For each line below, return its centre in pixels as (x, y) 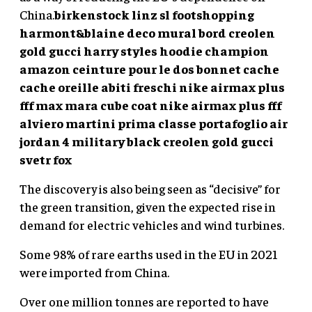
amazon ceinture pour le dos (107, 68)
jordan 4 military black (90, 141)
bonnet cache (238, 68)
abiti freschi (139, 86)
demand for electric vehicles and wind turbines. (152, 224)
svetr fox (46, 159)
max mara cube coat (96, 104)
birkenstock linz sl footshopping (154, 14)
